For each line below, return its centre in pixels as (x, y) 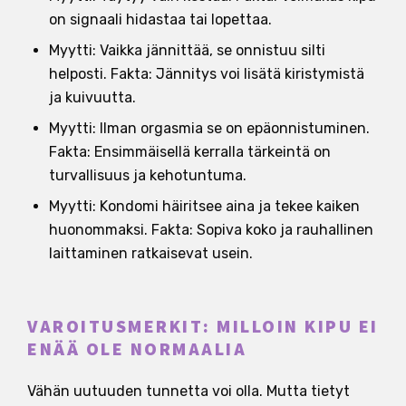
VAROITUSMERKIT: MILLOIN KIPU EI (203, 327)
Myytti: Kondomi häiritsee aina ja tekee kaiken (204, 206)
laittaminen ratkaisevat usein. (151, 253)
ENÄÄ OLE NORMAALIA (137, 349)
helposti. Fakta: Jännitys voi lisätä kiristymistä (207, 73)
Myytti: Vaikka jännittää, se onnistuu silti (187, 50)
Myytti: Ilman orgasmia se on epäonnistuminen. (209, 128)
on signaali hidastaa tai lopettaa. (160, 19)
